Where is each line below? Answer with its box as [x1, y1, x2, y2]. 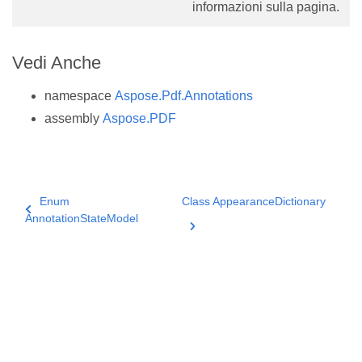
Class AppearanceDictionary [181, 206, 326, 220]
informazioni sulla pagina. [192, 11, 339, 26]
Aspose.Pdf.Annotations [115, 100, 253, 115]
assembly [44, 123, 103, 137]
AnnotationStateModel [25, 223, 138, 237]
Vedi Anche [12, 64, 101, 85]
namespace [44, 100, 115, 115]
